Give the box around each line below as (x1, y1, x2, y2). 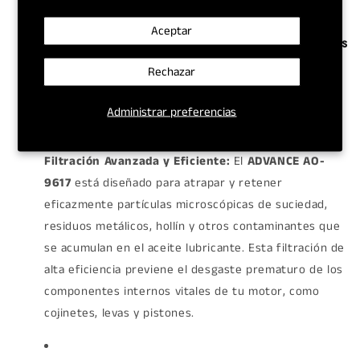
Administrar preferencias (107, 103, 237, 120)
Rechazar (148, 63, 196, 80)
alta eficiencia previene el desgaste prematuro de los (44, 260, 343, 278)
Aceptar (151, 22, 193, 39)
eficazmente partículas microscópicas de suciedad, (44, 195, 328, 213)
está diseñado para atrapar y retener (71, 174, 283, 191)
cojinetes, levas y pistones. (44, 304, 194, 321)
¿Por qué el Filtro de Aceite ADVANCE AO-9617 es (28, 32, 348, 52)
